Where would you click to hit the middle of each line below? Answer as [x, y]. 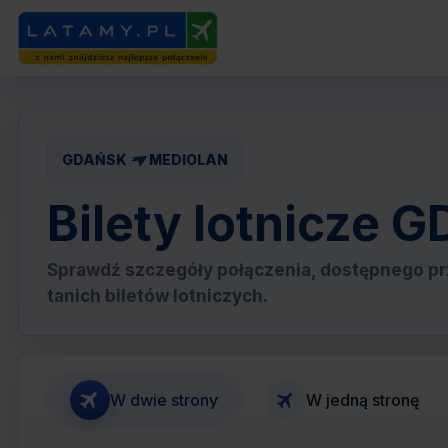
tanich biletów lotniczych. [157, 296]
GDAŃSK [94, 159]
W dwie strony [164, 399]
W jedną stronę [362, 399]
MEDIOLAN [188, 159]
